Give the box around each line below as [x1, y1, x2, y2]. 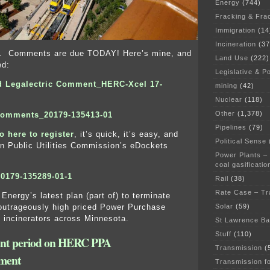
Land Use [215, 54, 248, 61]
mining [215, 81, 237, 89]
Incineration [215, 40, 256, 48]
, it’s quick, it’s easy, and [74, 130, 178, 139]
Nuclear [215, 95, 242, 103]
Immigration [215, 26, 256, 34]
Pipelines [215, 123, 246, 131]
